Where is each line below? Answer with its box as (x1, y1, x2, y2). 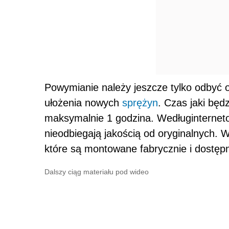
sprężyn (122, 97, 158, 108)
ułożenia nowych (44, 97, 122, 108)
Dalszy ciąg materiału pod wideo (44, 167, 149, 176)
